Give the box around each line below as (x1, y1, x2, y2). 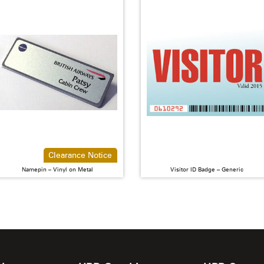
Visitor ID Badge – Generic (170, 165, 243, 173)
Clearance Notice (48, 150, 113, 160)
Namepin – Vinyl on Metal (21, 165, 93, 173)
